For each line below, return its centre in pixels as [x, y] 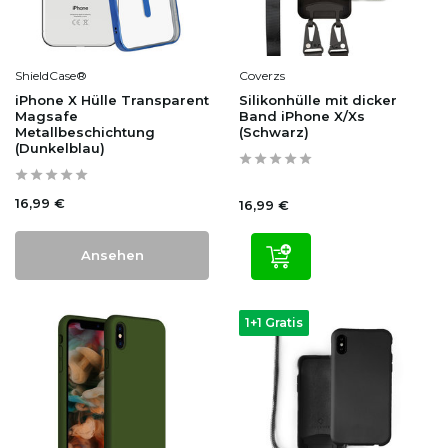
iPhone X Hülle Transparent [112, 99]
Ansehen [112, 254]
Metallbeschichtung [85, 131]
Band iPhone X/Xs [302, 115]
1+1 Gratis [274, 322]
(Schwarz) [274, 131]
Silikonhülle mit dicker [318, 99]
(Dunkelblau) [60, 147]
